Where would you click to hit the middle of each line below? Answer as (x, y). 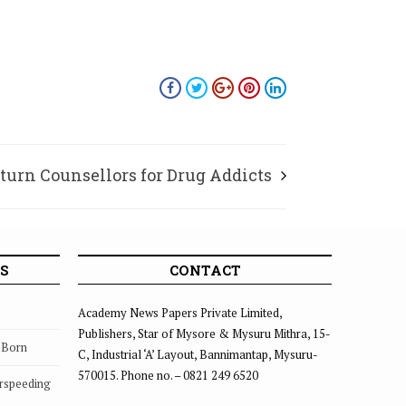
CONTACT (205, 270)
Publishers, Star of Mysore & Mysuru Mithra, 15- (204, 333)
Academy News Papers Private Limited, (180, 313)
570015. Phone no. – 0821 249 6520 (168, 375)
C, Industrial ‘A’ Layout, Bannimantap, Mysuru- (198, 354)
